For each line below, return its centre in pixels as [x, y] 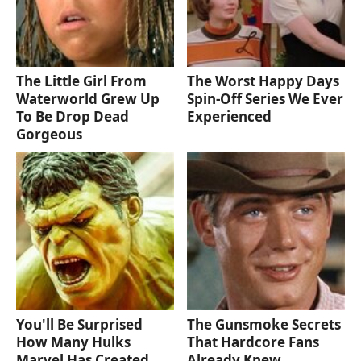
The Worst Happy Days [263, 81]
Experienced [230, 116]
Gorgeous [49, 134]
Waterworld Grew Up [88, 98]
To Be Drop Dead [73, 116]
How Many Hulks [73, 342]
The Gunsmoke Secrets [264, 324]
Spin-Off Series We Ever [266, 98]
